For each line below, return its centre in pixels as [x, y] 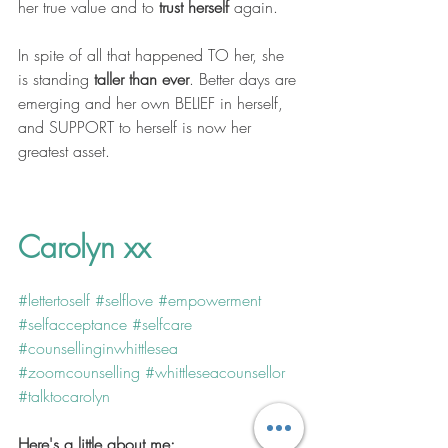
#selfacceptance [72, 324]
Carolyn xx [84, 247]
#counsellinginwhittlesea [98, 348]
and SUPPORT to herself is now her [137, 127]
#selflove [124, 300]
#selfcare [162, 324]
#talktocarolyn [64, 396]
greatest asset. [66, 151]
